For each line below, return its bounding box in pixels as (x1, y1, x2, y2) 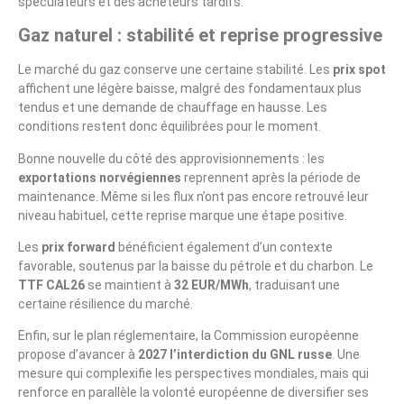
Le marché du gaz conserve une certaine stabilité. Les (18, 62, 333, 78)
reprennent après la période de (181, 170, 361, 185)
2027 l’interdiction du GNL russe (138, 347, 332, 363)
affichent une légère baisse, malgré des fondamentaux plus (18, 81, 362, 96)
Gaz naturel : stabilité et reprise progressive (18, 24, 382, 47)
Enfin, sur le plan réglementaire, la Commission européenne (18, 328, 359, 344)
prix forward (41, 239, 115, 254)
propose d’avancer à (18, 347, 138, 363)
